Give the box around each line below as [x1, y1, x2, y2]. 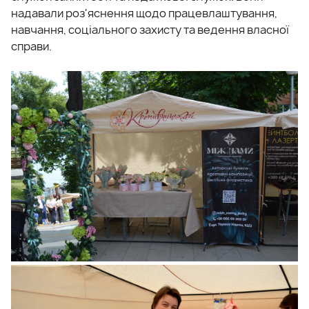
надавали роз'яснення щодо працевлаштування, [11, 5, 277, 21]
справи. [11, 38, 52, 54]
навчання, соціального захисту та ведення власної [11, 21, 289, 37]
